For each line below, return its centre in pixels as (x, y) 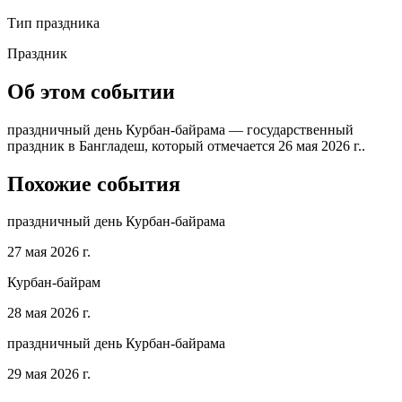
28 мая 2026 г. (49, 313)
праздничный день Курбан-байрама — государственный (180, 129)
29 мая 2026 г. (49, 374)
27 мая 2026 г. (49, 252)
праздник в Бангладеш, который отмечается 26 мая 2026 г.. (186, 145)
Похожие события (94, 184)
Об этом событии (91, 91)
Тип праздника (53, 22)
